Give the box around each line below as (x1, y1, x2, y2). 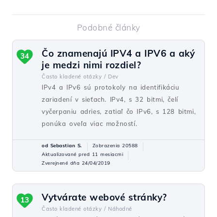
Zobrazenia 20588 (92, 142, 138, 149)
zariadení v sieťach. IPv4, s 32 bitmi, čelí (42, 95, 178, 103)
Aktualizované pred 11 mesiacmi (42, 151, 123, 157)
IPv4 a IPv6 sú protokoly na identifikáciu (42, 83, 180, 91)
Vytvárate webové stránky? (42, 191, 167, 203)
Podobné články (77, 22, 140, 32)
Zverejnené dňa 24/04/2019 (42, 160, 110, 166)
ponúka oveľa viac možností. (42, 120, 138, 127)
